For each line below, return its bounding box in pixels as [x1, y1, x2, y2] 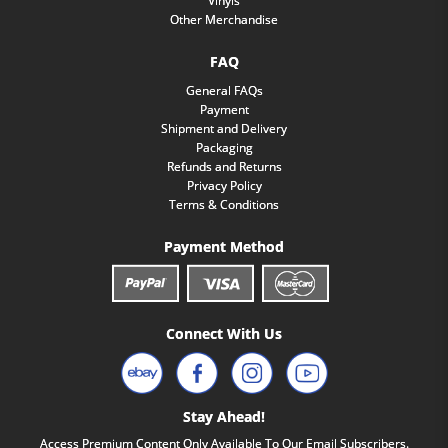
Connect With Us [166, 324, 282, 344]
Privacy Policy [186, 176, 262, 194]
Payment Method [164, 236, 284, 256]
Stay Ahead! [183, 406, 265, 426]
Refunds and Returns [166, 157, 282, 175]
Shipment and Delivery [161, 119, 287, 137]
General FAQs [185, 81, 263, 99]
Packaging [195, 138, 253, 156]
